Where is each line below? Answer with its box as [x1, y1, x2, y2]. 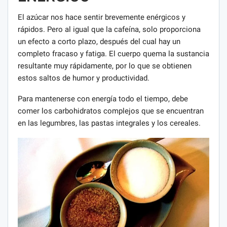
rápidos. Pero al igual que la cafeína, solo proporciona [18, 24, 201, 34]
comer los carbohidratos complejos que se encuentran [18, 106, 204, 116]
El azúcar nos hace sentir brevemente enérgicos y [18, 12, 185, 22]
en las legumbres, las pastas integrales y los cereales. [18, 118, 201, 128]
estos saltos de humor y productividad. [18, 73, 149, 83]
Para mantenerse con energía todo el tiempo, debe [18, 94, 188, 103]
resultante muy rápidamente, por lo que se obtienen [18, 61, 192, 70]
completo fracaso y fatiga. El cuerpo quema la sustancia [18, 49, 209, 58]
